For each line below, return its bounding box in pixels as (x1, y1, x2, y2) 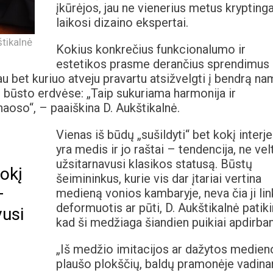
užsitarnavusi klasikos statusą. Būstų (55, 157, 252, 172)
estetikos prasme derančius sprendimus (55, 57, 269, 72)
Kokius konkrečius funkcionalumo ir (55, 42, 246, 57)
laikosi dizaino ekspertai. (55, 15, 188, 30)
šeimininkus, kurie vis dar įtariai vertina (55, 171, 261, 186)
